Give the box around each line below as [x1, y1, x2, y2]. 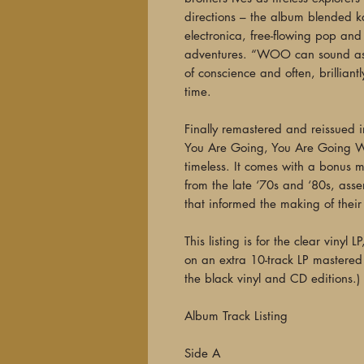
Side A [184, 345, 220, 361]
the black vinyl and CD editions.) [184, 271, 360, 286]
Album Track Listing [184, 308, 288, 323]
